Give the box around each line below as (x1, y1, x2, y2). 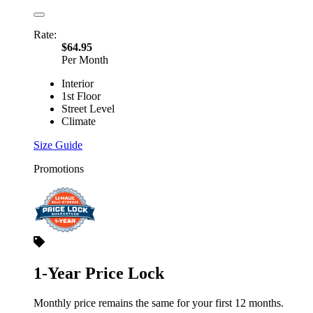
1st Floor (61, 89, 101, 102)
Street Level (61, 102, 115, 115)
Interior (61, 77, 94, 89)
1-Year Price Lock (34, 263, 164, 282)
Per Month (61, 53, 108, 66)
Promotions (34, 162, 84, 175)
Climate (61, 115, 96, 127)
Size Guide (34, 138, 82, 151)
